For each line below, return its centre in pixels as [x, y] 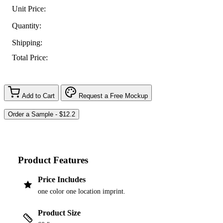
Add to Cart [38, 96]
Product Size [59, 213]
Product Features [53, 160]
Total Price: [30, 58]
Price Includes [62, 180]
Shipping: [27, 42]
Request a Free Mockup [113, 96]
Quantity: [27, 25]
